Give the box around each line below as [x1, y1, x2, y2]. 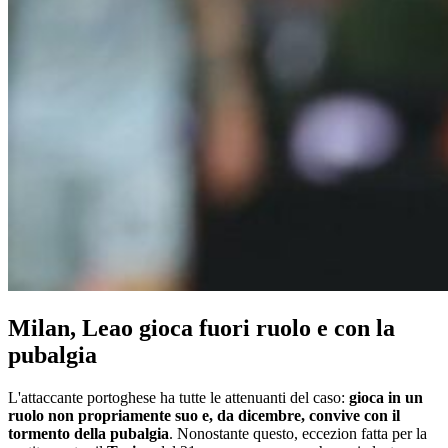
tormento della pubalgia [8, 425, 169, 443]
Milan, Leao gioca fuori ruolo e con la [8, 315, 395, 342]
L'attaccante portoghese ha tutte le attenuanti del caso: [8, 389, 349, 407]
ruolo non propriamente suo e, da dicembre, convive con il [8, 407, 400, 425]
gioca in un [349, 389, 423, 407]
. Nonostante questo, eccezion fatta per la [169, 425, 427, 443]
